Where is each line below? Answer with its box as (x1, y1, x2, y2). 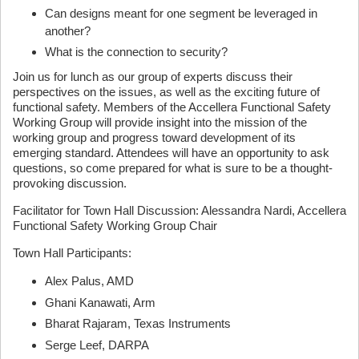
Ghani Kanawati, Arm (45, 295, 155, 309)
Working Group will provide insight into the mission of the (13, 115, 307, 129)
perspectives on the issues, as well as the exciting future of (13, 85, 320, 99)
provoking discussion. (13, 176, 127, 190)
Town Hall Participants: (13, 246, 131, 260)
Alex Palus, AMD (45, 274, 134, 288)
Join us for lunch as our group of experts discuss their (13, 70, 292, 83)
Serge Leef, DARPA (45, 337, 149, 352)
